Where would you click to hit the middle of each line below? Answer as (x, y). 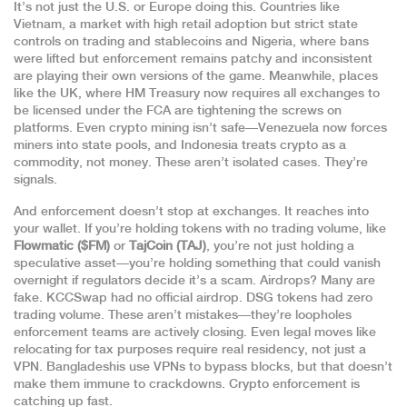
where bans (334, 42)
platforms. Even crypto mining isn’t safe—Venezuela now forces (200, 128)
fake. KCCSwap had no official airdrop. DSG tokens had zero (193, 298)
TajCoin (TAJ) (168, 246)
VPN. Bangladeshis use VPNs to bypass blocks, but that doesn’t (203, 367)
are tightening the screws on (256, 111)
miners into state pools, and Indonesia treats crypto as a (180, 145)
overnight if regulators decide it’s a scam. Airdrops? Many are (194, 281)
